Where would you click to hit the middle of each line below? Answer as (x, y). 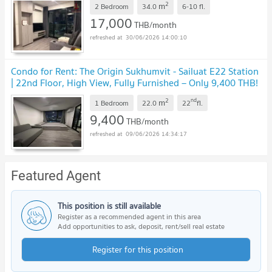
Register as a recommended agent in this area (129, 217)
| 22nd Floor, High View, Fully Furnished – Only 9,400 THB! (134, 83)
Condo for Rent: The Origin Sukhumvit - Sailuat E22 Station (135, 71)
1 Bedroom (112, 103)
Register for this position (138, 250)
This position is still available (109, 206)
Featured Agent (56, 176)
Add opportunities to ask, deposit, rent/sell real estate (141, 226)
